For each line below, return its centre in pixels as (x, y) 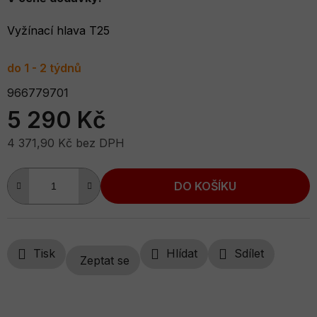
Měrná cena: (40, 165)
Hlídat (182, 254)
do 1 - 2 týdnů (44, 68)
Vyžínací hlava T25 (58, 31)
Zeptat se (105, 260)
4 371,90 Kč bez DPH (66, 143)
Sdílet (249, 254)
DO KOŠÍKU (205, 186)
